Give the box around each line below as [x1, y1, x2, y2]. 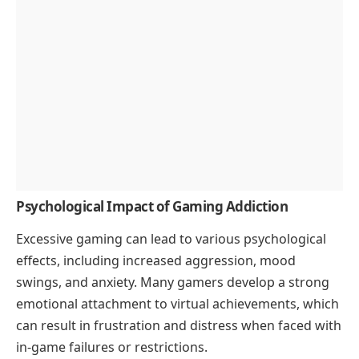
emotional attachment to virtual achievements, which [16, 295, 339, 313]
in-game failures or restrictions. [16, 338, 208, 357]
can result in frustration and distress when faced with [16, 317, 341, 335]
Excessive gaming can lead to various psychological [16, 230, 326, 248]
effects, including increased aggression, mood [16, 252, 296, 270]
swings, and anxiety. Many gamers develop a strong [16, 273, 329, 292]
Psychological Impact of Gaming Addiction [16, 197, 288, 216]
